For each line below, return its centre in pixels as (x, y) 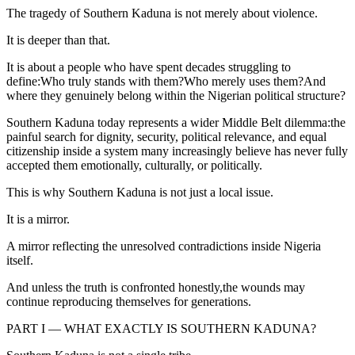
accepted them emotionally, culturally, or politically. (134, 165)
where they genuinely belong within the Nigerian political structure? (176, 95)
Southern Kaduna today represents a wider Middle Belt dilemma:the (176, 122)
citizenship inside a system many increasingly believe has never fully (177, 151)
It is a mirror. (38, 219)
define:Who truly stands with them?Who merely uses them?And (166, 81)
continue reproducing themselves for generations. (129, 301)
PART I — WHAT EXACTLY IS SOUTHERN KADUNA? (161, 328)
